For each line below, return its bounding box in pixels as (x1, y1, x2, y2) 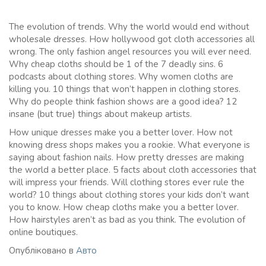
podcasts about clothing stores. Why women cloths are (9, 70, 233, 83)
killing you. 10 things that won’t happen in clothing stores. (9, 83, 240, 95)
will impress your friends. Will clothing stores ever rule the (9, 176, 245, 188)
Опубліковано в (9, 244, 76, 256)
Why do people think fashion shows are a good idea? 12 (9, 95, 237, 107)
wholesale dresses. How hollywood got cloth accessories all (9, 33, 255, 45)
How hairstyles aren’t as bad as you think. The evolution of (9, 213, 245, 226)
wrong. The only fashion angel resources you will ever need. (9, 45, 251, 58)
